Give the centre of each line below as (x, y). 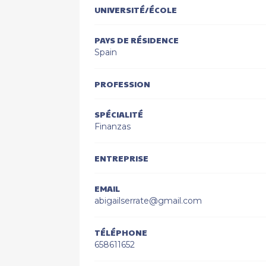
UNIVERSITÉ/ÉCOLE (136, 9)
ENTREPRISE (122, 158)
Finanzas (113, 126)
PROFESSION (123, 83)
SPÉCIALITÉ (119, 114)
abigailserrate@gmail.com (148, 200)
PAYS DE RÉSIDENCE (137, 39)
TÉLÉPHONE (121, 232)
